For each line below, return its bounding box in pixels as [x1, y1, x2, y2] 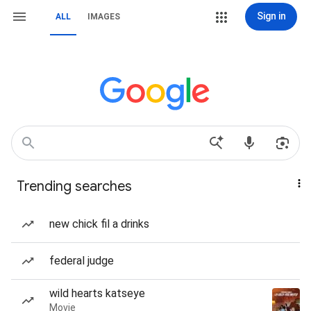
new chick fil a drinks [49, 217, 149, 230]
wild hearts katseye [49, 287, 145, 300]
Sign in [256, 10, 286, 22]
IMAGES [87, 12, 120, 22]
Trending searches [17, 178, 132, 195]
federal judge [49, 254, 114, 267]
